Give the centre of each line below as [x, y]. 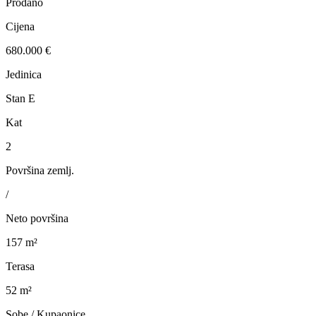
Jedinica [24, 75]
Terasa [20, 267]
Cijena [20, 27]
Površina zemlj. [40, 171]
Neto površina [37, 219]
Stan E [20, 99]
